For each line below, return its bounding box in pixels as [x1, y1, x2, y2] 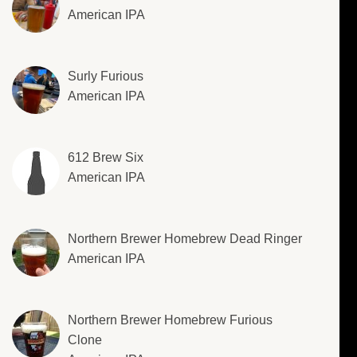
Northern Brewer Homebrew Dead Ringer [68, 232, 302, 246]
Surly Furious [68, 69, 143, 84]
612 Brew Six [68, 151, 143, 165]
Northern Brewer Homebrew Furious [68, 313, 273, 328]
